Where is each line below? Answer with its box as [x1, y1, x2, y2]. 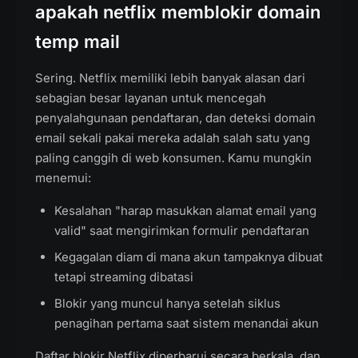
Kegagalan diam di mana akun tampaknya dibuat [54, 249, 323, 265]
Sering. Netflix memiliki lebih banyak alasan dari [35, 70, 305, 86]
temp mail [35, 31, 120, 52]
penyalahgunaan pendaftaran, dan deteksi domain [35, 110, 316, 125]
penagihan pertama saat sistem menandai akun [54, 316, 319, 331]
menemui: [35, 170, 91, 185]
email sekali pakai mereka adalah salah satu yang [35, 130, 310, 145]
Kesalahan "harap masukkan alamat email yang [54, 203, 316, 218]
